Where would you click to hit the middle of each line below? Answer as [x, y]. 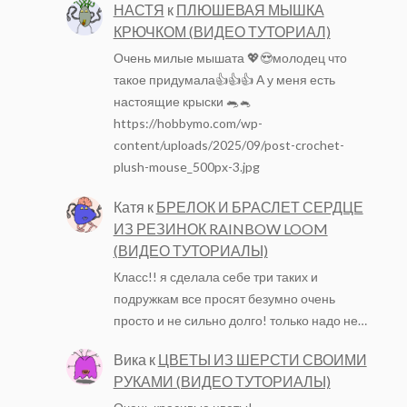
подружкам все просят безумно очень [224, 298]
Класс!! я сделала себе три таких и [215, 276]
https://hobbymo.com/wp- [188, 124]
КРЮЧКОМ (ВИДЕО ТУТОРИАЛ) [222, 32]
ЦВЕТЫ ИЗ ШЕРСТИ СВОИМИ [262, 360]
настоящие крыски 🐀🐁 [182, 102]
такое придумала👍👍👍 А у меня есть [224, 80]
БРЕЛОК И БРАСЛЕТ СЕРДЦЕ [259, 206]
